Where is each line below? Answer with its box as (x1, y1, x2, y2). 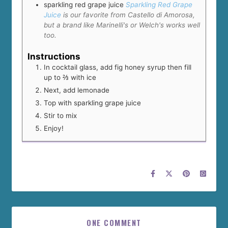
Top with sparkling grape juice (44, 98, 141, 107)
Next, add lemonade (44, 85, 109, 94)
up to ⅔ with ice (44, 73, 96, 81)
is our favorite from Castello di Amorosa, (63, 11, 195, 19)
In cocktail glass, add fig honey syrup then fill (44, 63, 191, 71)
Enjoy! (44, 124, 64, 132)
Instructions (27, 51, 80, 62)
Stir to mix (44, 111, 77, 120)
